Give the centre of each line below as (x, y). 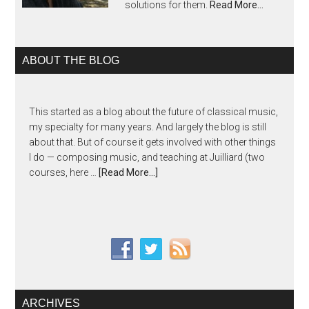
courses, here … (64, 172)
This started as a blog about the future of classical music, (154, 112)
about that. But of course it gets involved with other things (153, 142)
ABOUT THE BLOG (71, 60)
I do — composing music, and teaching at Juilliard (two (147, 157)
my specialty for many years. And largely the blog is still (148, 127)
